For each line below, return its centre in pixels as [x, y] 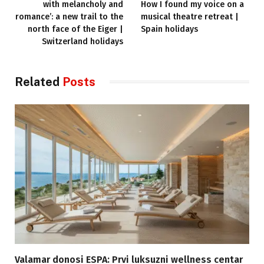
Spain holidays [169, 29]
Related [39, 82]
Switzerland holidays [82, 41]
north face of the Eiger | [75, 29]
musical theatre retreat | [190, 16]
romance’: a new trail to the [69, 16]
